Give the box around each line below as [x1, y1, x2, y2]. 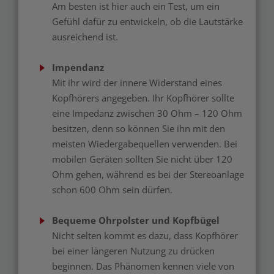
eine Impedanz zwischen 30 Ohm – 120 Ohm [52, 107, 242, 120]
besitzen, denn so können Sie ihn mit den [52, 122, 225, 135]
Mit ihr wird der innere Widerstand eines [52, 76, 222, 89]
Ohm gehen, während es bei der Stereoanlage [52, 168, 244, 181]
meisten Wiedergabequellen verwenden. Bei [52, 138, 237, 150]
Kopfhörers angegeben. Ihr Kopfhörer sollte [52, 92, 234, 105]
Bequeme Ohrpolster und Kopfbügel [52, 214, 220, 227]
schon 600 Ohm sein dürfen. [52, 183, 172, 196]
